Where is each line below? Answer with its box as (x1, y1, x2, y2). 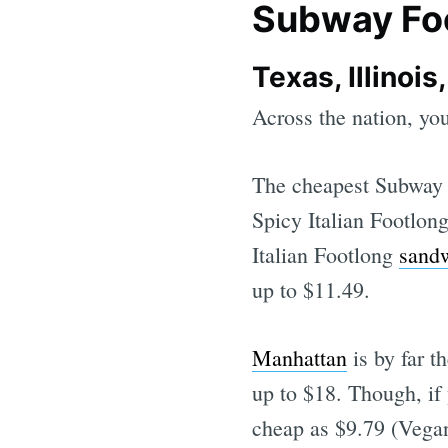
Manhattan (252, 342, 347, 372)
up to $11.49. (252, 274, 370, 304)
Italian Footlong (252, 239, 399, 269)
